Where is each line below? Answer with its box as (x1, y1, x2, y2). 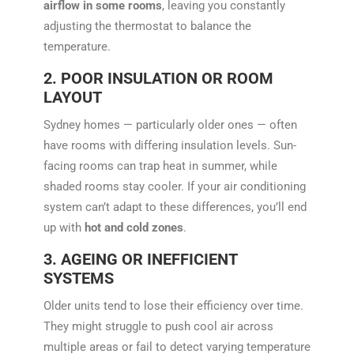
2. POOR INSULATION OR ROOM (43, 68, 273, 88)
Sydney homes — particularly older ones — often (43, 117, 297, 132)
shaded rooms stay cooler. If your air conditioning (43, 179, 306, 194)
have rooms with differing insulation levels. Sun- (43, 137, 296, 153)
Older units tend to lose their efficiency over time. (43, 298, 303, 313)
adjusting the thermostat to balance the (43, 18, 251, 33)
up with (43, 220, 85, 235)
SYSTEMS (43, 268, 114, 288)
